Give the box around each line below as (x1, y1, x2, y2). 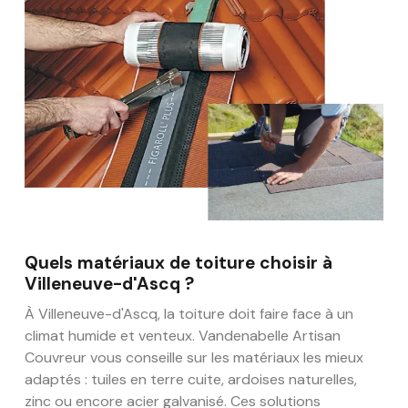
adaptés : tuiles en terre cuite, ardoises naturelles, (25, 369, 357, 389)
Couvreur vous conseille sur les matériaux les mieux (25, 347, 363, 367)
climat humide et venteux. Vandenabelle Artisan (25, 325, 341, 345)
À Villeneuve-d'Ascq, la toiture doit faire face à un (25, 303, 353, 323)
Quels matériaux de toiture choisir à (25, 250, 332, 274)
